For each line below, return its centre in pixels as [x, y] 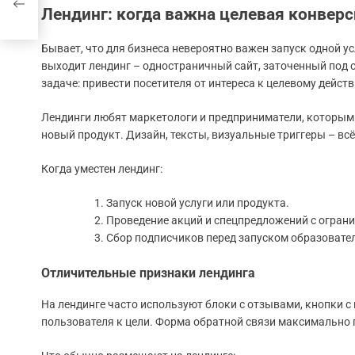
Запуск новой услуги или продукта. [198, 203]
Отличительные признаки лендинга [148, 273]
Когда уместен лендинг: [102, 169]
